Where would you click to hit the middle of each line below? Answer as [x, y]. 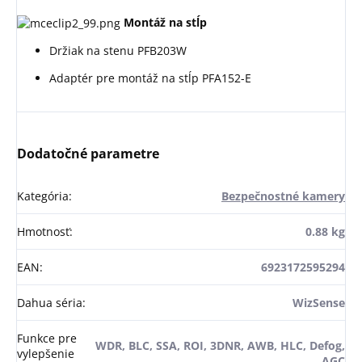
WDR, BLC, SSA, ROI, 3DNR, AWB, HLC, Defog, [220, 346]
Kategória [43, 196]
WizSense [319, 303]
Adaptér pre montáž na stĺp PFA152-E [150, 78]
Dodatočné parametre [88, 154]
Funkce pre [47, 339]
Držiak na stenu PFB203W [118, 51]
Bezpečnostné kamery [283, 196]
